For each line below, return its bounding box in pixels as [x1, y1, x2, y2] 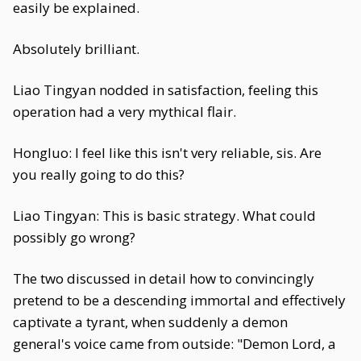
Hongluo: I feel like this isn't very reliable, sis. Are [13, 143, 322, 162]
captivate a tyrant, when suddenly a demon [13, 313, 288, 331]
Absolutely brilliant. [13, 39, 139, 58]
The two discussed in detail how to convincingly [13, 269, 314, 288]
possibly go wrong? [13, 228, 135, 247]
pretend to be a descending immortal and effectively [13, 291, 346, 309]
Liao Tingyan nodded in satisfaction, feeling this [13, 81, 318, 99]
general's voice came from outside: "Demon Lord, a [13, 334, 336, 353]
